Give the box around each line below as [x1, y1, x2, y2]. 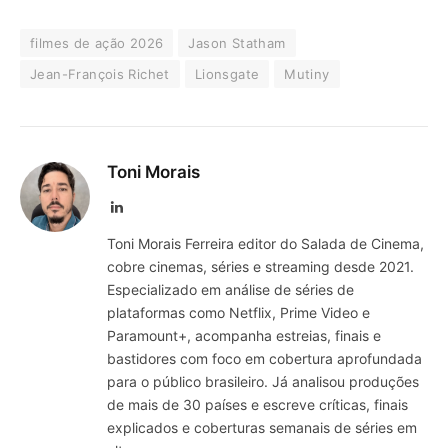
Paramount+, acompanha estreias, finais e [107, 327, 381, 345]
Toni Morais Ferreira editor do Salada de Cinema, [107, 235, 424, 253]
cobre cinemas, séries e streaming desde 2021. [107, 258, 414, 276]
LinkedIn [122, 199, 174, 214]
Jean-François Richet [30, 66, 170, 83]
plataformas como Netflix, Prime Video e [107, 304, 370, 322]
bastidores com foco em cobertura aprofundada [107, 350, 422, 368]
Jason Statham [188, 35, 286, 52]
